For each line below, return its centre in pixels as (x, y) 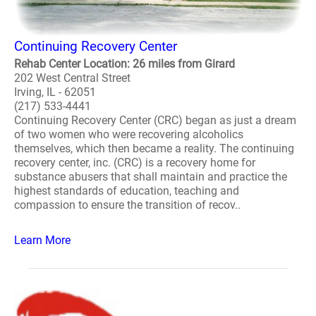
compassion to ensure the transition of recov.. (127, 205)
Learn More (42, 240)
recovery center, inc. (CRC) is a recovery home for (135, 163)
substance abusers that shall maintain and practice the (151, 177)
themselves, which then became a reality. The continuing (154, 148)
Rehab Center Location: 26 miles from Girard (124, 64)
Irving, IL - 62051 (55, 92)
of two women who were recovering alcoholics (129, 134)
